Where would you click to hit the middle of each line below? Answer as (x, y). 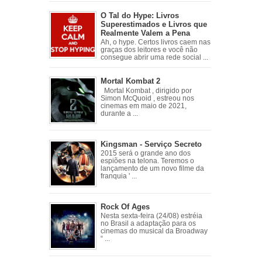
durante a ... (119, 113)
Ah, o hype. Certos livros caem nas (155, 42)
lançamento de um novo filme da (152, 169)
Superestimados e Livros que (154, 24)
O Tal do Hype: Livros (139, 15)
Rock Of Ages (125, 206)
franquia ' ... (118, 176)
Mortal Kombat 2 (130, 81)
